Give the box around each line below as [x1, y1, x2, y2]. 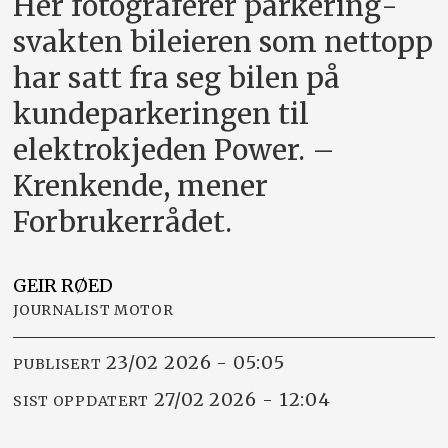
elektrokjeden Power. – [13, 132, 336, 169]
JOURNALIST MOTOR [13, 300, 174, 319]
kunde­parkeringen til [13, 96, 310, 133]
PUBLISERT [13, 355, 102, 374]
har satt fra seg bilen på [13, 60, 341, 97]
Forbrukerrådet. [13, 204, 233, 241]
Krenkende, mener [13, 168, 269, 205]
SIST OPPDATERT [13, 392, 150, 411]
